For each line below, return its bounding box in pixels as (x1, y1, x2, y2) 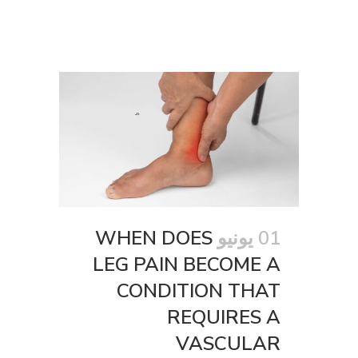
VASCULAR (176, 330, 280, 356)
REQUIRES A (167, 304, 280, 330)
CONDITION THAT (117, 277, 280, 304)
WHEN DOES (95, 225, 213, 251)
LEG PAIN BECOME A (93, 251, 280, 277)
